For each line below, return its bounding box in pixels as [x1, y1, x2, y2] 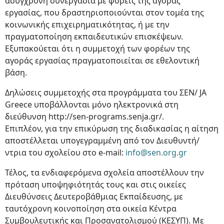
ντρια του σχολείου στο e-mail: [5, 147, 125, 158]
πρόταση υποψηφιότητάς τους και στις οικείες [5, 179, 186, 190]
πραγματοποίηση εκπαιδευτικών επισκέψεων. [5, 31, 183, 42]
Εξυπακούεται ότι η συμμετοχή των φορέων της [5, 43, 190, 54]
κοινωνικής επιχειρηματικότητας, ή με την [5, 19, 169, 30]
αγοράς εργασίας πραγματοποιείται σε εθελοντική [5, 55, 199, 66]
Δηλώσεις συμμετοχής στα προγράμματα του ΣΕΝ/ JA [5, 87, 206, 98]
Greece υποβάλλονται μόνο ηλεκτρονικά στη [5, 99, 178, 110]
